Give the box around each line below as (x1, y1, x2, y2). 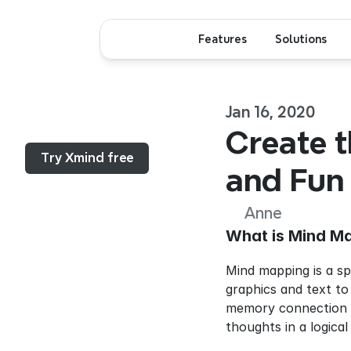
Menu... (38, 118, 75, 131)
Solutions (275, 33, 327, 45)
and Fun (226, 164, 344, 197)
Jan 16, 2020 (226, 103, 315, 121)
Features (198, 33, 247, 45)
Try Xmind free (41, 151, 133, 165)
